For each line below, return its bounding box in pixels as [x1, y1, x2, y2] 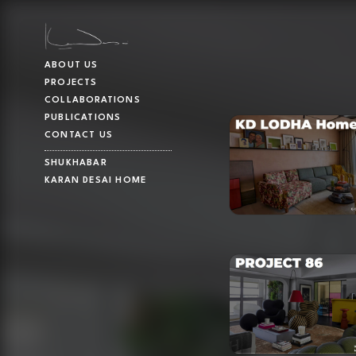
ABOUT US [44, 61, 99, 71]
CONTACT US [44, 131, 113, 141]
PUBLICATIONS [44, 114, 122, 123]
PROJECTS [44, 79, 98, 88]
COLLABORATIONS [44, 96, 141, 106]
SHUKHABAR [44, 159, 107, 168]
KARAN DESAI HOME [44, 176, 147, 186]
